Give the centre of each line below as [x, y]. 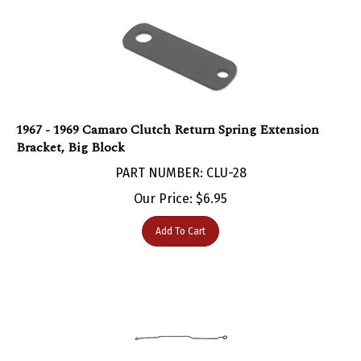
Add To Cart [180, 215]
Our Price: [163, 182]
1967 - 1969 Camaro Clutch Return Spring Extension [168, 113]
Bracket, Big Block [71, 131]
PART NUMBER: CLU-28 [180, 156]
